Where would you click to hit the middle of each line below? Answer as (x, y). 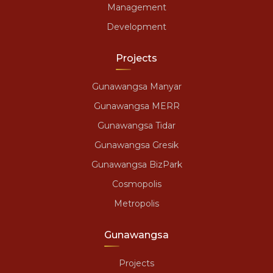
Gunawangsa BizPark (136, 165)
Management (136, 8)
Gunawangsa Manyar (136, 87)
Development (136, 27)
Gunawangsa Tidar (136, 126)
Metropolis (136, 204)
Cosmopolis (136, 184)
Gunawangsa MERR (136, 106)
